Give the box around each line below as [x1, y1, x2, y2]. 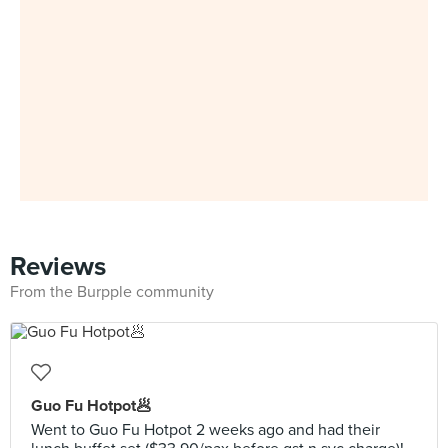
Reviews [10, 251, 106, 282]
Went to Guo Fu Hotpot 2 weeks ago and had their [31, 420, 380, 440]
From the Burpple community [10, 282, 214, 302]
